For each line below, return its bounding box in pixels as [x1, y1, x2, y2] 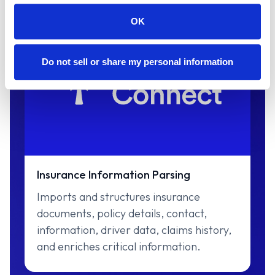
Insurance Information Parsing [37, 167, 190, 182]
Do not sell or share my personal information [42, 56, 233, 67]
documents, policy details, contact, [37, 206, 207, 220]
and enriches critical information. [37, 239, 201, 254]
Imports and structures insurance [37, 189, 200, 204]
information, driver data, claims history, [37, 222, 231, 237]
